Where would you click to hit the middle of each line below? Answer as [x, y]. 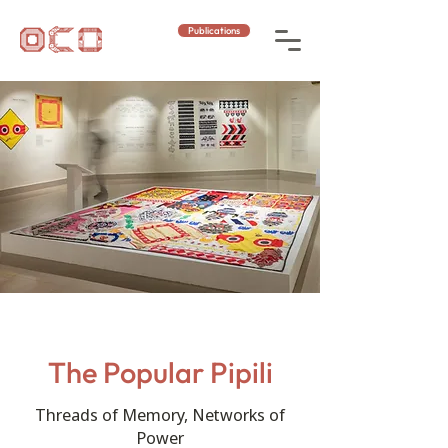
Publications [214, 30]
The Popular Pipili [160, 372]
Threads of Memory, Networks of [160, 414]
